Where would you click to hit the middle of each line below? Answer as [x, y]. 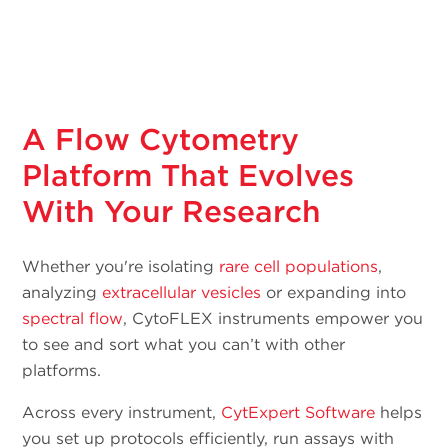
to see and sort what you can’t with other [184, 345]
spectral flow [73, 319]
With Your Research [172, 211]
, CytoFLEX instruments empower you [273, 319]
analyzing [62, 293]
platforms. [62, 371]
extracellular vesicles [182, 293]
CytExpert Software [298, 413]
